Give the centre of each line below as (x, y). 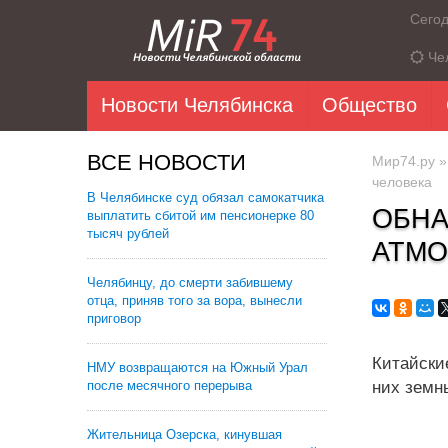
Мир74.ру (403, 161)
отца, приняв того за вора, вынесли (194, 300)
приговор (114, 318)
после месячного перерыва (169, 385)
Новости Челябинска (197, 105)
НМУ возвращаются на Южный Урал (197, 367)
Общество (369, 105)
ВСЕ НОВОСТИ (166, 162)
